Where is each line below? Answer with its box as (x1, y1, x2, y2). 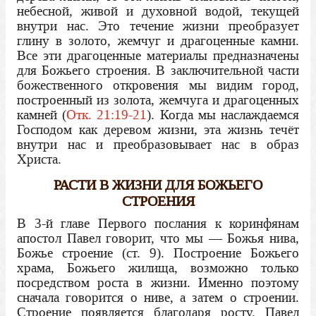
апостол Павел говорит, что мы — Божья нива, (17, 229, 299, 248)
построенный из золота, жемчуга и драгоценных (17, 90, 299, 109)
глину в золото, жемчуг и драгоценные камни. (17, 31, 299, 49)
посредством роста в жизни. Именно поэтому (17, 274, 299, 292)
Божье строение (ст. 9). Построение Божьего (17, 244, 299, 262)
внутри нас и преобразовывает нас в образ (17, 135, 299, 153)
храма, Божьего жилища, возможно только (17, 259, 299, 277)
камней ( (17, 105, 67, 123)
